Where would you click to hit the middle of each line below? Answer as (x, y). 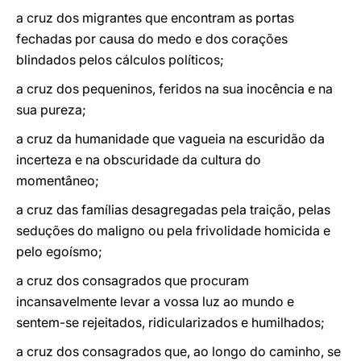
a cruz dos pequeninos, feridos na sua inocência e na (174, 89)
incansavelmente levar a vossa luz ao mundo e (155, 301)
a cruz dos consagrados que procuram (133, 280)
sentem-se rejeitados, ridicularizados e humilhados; (170, 322)
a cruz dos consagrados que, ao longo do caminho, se (178, 351)
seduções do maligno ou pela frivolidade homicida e (173, 230)
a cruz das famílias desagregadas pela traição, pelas (173, 210)
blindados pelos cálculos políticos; (120, 60)
